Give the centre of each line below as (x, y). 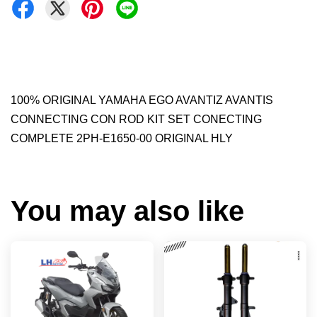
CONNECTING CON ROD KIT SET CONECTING (136, 119)
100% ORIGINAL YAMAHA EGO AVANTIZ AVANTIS (142, 100)
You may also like (127, 211)
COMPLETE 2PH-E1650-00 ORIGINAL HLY (122, 138)
